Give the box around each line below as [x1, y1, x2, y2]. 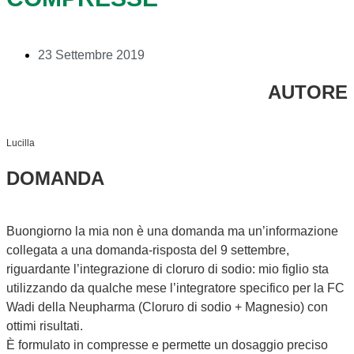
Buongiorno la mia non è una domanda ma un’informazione [6, 224, 338, 238]
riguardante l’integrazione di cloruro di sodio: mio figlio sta [6, 262, 329, 276]
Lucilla [6, 137, 35, 149]
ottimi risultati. [6, 318, 83, 333]
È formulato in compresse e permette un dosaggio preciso [6, 337, 328, 352]
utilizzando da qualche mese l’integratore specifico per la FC [6, 281, 345, 295]
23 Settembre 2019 [38, 47, 145, 62]
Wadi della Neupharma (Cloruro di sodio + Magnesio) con [6, 299, 328, 314]
